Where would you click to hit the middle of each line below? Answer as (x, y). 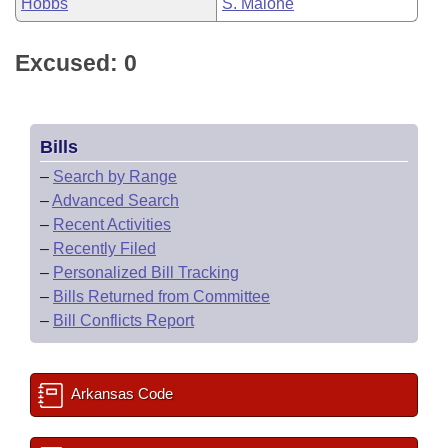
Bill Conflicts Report (123, 320)
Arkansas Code (120, 393)
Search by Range (115, 176)
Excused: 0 (76, 63)
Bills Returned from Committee (161, 296)
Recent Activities (112, 224)
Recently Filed (104, 248)
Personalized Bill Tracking (146, 272)
